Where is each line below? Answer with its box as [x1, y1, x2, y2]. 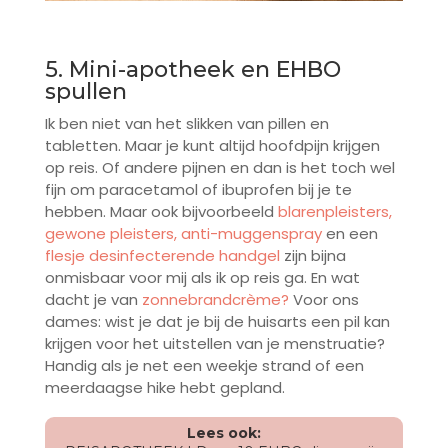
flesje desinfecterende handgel [44, 245, 280, 267]
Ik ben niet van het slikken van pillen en [44, 113, 329, 135]
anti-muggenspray [180, 223, 322, 245]
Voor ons [292, 289, 359, 311]
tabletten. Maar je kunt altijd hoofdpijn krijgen [44, 135, 380, 157]
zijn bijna [283, 245, 346, 267]
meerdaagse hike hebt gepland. [44, 377, 285, 399]
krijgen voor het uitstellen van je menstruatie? [44, 333, 385, 355]
